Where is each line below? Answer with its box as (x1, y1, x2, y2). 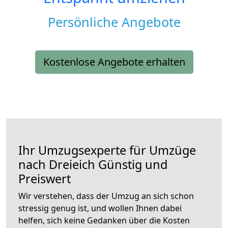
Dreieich (49, 156, 95, 173)
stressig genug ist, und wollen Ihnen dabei (18, 203, 182, 214)
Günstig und (95, 156, 167, 173)
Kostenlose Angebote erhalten (43, 55, 185, 69)
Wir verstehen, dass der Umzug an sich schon (18, 190, 194, 202)
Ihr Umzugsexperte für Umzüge (18, 142, 196, 159)
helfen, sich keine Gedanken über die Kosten (18, 215, 190, 226)
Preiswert (18, 170, 71, 187)
